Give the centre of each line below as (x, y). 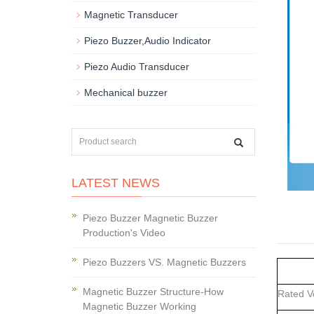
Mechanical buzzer (126, 93)
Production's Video (124, 233)
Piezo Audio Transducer (137, 67)
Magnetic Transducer (131, 15)
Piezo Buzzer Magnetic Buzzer (150, 218)
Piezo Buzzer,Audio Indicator (148, 41)
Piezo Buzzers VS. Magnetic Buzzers (164, 262)
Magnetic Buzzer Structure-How (153, 292)
